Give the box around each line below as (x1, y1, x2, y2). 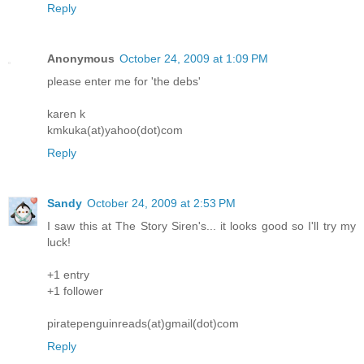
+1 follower (47, 284, 103, 297)
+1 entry (47, 267, 89, 281)
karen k (47, 106, 85, 120)
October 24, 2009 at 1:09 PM (119, 51, 268, 65)
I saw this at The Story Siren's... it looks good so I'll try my (47, 219, 356, 232)
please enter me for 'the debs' (47, 74, 201, 88)
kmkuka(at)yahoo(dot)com (47, 123, 183, 136)
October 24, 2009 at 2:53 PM (87, 196, 236, 210)
